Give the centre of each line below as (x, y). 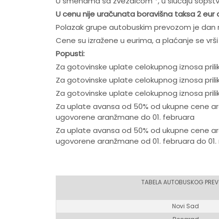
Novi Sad (186, 206)
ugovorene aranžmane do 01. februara (125, 117)
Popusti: (70, 54)
